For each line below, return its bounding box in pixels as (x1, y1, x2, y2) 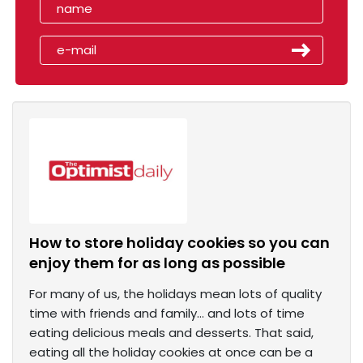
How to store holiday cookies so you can (29, 233, 330, 254)
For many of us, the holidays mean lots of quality (29, 285, 322, 303)
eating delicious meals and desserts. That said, (29, 324, 314, 342)
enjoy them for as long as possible (29, 253, 285, 274)
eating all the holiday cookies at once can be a (29, 344, 313, 361)
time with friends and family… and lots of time (29, 305, 305, 322)
